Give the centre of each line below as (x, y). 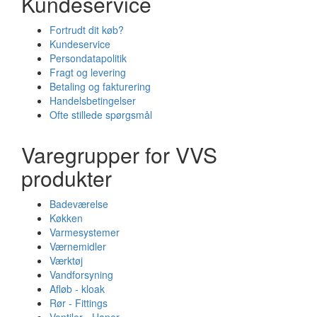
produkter (67, 178)
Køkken (66, 218)
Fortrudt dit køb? (87, 29)
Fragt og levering (88, 72)
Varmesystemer (85, 232)
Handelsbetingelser (93, 100)
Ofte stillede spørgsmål (101, 114)
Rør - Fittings (79, 302)
